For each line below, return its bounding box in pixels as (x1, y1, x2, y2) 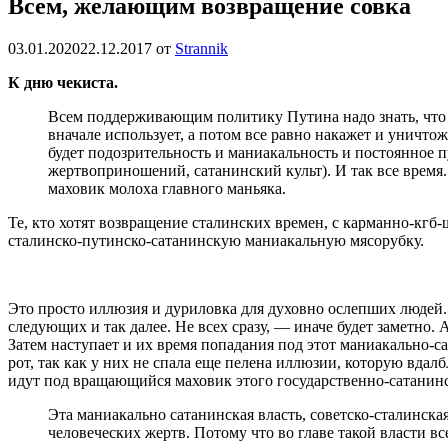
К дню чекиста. (8, 73, 118, 91)
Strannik (175, 39, 228, 57)
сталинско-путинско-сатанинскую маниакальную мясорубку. (8, 231, 424, 249)
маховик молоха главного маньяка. (48, 179, 286, 197)
